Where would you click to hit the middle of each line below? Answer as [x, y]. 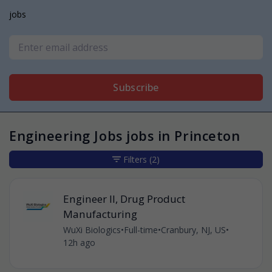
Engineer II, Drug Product [124, 199]
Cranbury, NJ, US [193, 230]
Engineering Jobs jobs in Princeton [125, 135]
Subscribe [136, 88]
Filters [135, 159]
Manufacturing [100, 214]
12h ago [79, 243]
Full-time [141, 230]
